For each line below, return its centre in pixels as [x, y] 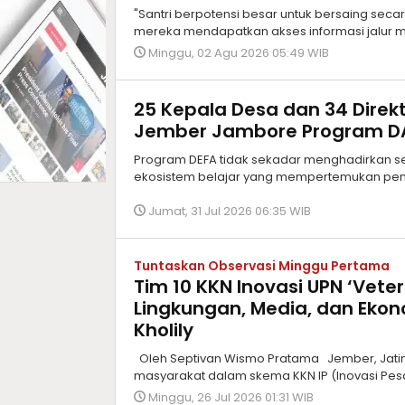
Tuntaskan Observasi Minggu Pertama [262, 266]
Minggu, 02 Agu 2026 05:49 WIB [239, 53]
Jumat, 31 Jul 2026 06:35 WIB [230, 211]
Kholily [164, 330]
